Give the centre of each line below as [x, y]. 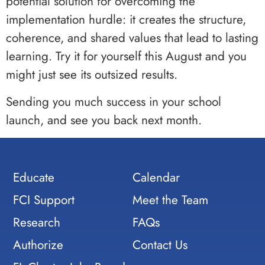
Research [37, 223]
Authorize [38, 245]
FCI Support [44, 200]
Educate [34, 178]
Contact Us [160, 245]
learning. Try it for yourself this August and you [126, 56]
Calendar [156, 178]
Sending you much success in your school [114, 101]
